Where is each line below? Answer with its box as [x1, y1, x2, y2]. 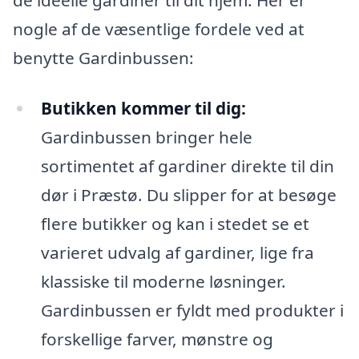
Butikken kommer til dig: [40, 97, 246, 120]
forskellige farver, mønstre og [40, 328, 273, 351]
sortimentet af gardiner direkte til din [40, 155, 334, 178]
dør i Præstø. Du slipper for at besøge [40, 184, 337, 207]
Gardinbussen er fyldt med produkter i [40, 299, 344, 322]
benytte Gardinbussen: [13, 46, 194, 69]
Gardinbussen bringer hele [40, 126, 252, 149]
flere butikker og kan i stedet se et [40, 212, 309, 236]
